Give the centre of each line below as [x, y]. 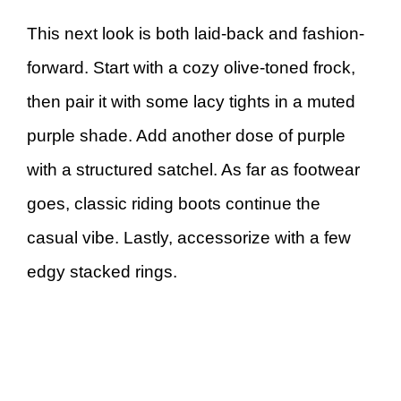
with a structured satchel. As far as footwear [193, 170]
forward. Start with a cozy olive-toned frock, [191, 68]
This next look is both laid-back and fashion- [196, 34]
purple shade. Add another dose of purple [186, 136]
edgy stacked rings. [102, 272]
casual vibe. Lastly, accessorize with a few [189, 238]
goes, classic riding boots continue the [174, 204]
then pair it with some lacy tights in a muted [191, 102]
